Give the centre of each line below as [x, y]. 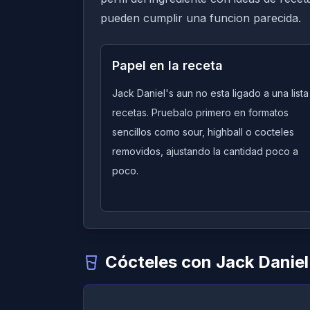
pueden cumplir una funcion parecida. [201, 18]
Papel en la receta [167, 65]
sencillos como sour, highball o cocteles [203, 132]
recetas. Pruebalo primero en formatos [200, 112]
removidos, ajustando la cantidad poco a [205, 151]
